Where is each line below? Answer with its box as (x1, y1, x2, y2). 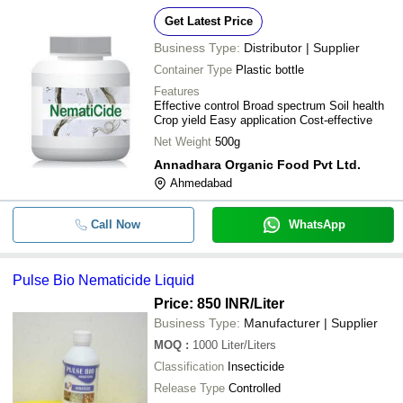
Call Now (90, 218, 140, 231)
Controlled (228, 381, 281, 395)
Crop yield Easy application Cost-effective (154, 113, 372, 127)
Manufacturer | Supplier (244, 316, 378, 330)
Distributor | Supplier (244, 40, 360, 55)
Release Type (154, 381, 225, 395)
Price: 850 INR (154, 296, 250, 311)
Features (154, 85, 200, 98)
